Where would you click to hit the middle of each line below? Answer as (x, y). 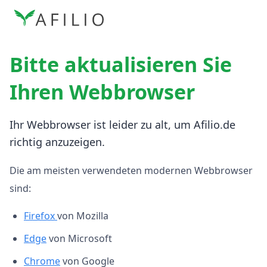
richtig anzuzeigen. (57, 142)
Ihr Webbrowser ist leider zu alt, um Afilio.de (122, 125)
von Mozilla (83, 216)
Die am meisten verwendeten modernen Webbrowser (131, 170)
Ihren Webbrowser (102, 92)
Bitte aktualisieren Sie (121, 64)
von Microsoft (79, 238)
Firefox (41, 216)
